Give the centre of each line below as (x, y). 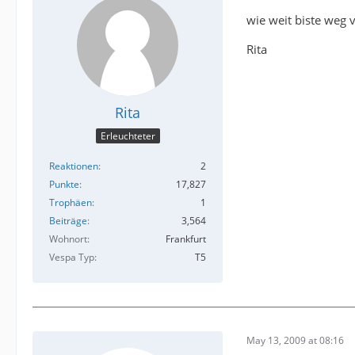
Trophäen (71, 203)
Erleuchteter (128, 136)
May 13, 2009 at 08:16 (295, 340)
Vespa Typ (72, 258)
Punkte (64, 185)
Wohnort (68, 239)
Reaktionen (74, 166)
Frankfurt (186, 239)
